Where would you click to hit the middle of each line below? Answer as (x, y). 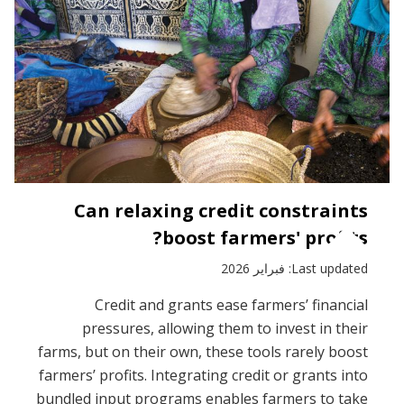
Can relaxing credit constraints (221, 210)
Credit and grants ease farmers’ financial (231, 304)
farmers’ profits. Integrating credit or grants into (203, 375)
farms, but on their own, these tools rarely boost (203, 351)
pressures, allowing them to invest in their (225, 328)
